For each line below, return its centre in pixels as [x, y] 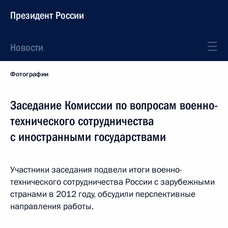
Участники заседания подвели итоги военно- [96, 170]
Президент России [47, 15]
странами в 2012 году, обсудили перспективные [103, 194]
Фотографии [29, 74]
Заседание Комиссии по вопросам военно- [114, 105]
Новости [27, 47]
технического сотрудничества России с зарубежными [112, 182]
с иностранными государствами [88, 137]
